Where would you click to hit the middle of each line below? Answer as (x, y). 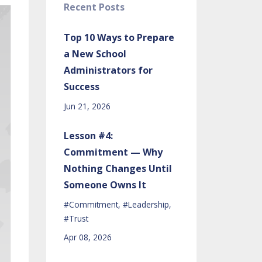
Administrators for (108, 70)
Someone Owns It (105, 185)
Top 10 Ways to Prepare (119, 37)
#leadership (146, 204)
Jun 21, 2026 (87, 106)
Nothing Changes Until (118, 168)
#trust (76, 218)
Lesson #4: (88, 136)
